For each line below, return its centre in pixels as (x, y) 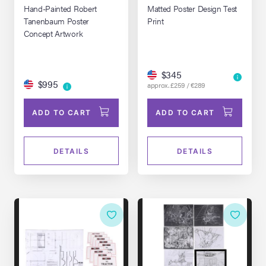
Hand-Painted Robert (60, 8)
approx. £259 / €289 (176, 85)
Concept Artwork (53, 33)
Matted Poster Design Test (192, 8)
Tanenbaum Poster (56, 20)
